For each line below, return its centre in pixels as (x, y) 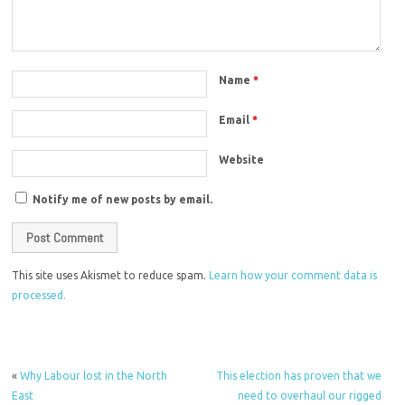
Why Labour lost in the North (94, 375)
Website (242, 159)
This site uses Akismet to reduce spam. (111, 275)
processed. (39, 295)
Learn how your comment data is (293, 275)
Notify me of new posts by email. (123, 200)
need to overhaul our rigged (309, 395)
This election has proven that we (298, 375)
